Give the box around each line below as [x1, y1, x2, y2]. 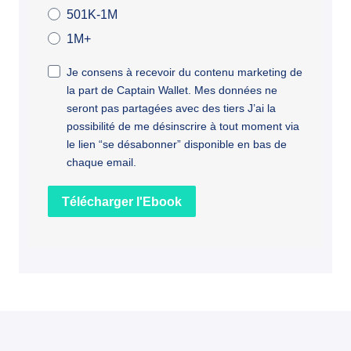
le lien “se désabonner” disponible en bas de [67, 138, 287, 150]
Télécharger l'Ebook [62, 194, 182, 208]
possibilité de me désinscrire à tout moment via [67, 120, 299, 132]
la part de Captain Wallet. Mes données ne [67, 84, 277, 96]
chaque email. [67, 156, 136, 168]
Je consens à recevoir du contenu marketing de [67, 66, 302, 78]
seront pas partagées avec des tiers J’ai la [67, 102, 276, 114]
